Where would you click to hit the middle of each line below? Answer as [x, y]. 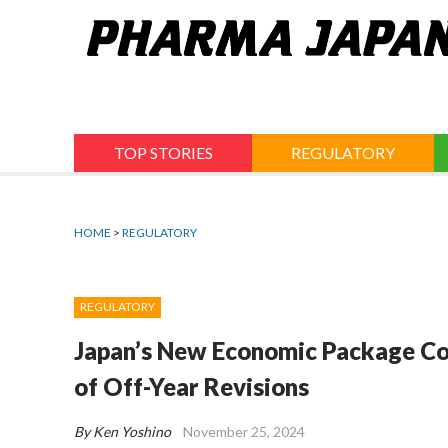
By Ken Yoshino [122, 432]
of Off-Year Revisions [191, 387]
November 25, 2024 [244, 432]
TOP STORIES [163, 153]
